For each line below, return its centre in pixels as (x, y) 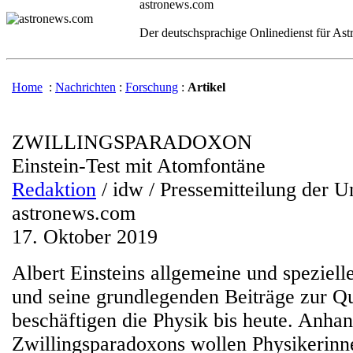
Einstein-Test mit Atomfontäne (139, 166)
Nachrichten (85, 87)
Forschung (152, 87)
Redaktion (54, 190)
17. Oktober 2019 (85, 237)
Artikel (206, 87)
